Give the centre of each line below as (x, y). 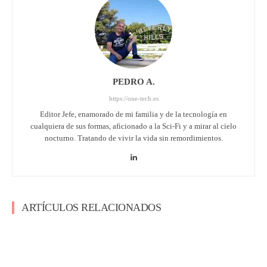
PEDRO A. (133, 81)
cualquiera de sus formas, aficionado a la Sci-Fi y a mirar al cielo (133, 126)
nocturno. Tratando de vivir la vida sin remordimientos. (133, 138)
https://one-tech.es (133, 98)
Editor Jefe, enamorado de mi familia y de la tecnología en (133, 114)
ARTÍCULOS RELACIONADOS (91, 207)
